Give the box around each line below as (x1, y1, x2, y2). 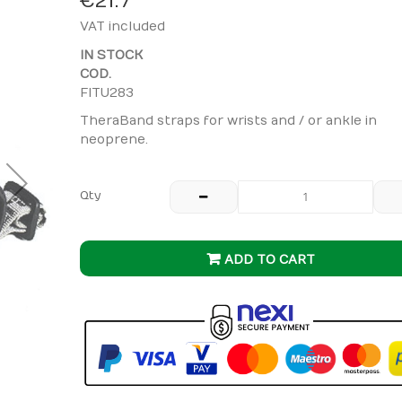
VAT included (80, 19, 165, 34)
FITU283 (80, 84, 134, 100)
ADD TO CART (223, 251, 315, 267)
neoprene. (80, 131, 148, 147)
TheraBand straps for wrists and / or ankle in (80, 112, 377, 128)
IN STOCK (80, 47, 143, 63)
